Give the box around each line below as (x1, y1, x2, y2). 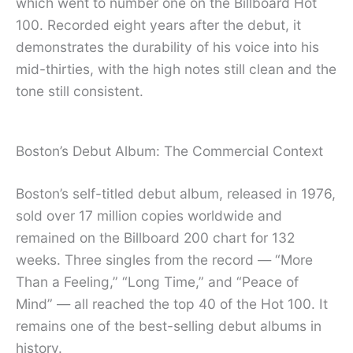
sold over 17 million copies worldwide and (16, 207, 282, 225)
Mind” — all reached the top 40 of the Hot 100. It (16, 295, 328, 313)
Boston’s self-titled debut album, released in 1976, (16, 185, 336, 203)
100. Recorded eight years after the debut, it (16, 16, 301, 33)
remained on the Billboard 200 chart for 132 (16, 229, 295, 247)
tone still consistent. (16, 82, 143, 99)
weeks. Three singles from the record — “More (16, 251, 313, 269)
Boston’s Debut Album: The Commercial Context (16, 143, 323, 160)
